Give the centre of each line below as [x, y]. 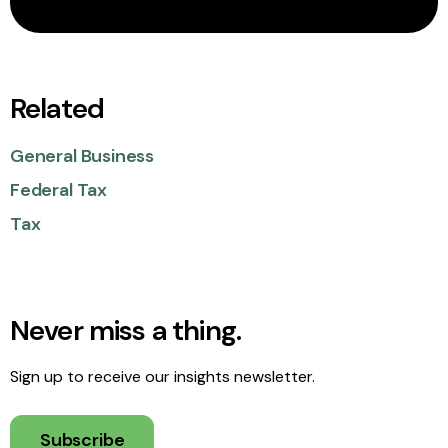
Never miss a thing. [126, 330]
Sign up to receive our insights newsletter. [162, 376]
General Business [82, 156]
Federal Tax [59, 190]
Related [57, 108]
